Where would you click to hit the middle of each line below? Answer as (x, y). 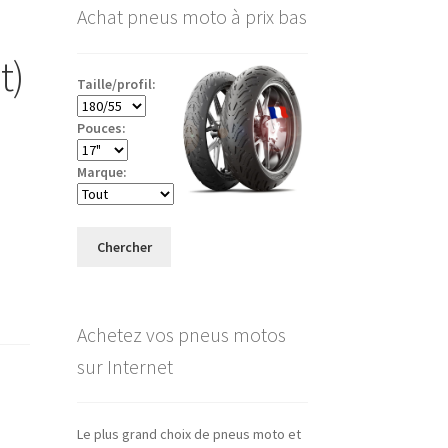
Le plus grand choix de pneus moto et (188, 434)
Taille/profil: (116, 84)
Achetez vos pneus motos (181, 334)
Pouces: (101, 128)
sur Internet (124, 366)
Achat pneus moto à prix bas (191, 16)
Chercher (124, 247)
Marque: (101, 172)
